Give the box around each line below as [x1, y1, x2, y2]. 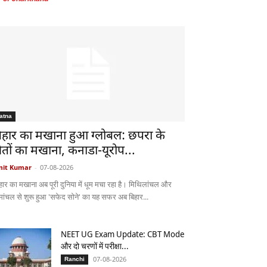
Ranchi [64, 255, 85, 262]
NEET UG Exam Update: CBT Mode [61, 228, 184, 240]
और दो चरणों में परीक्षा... [61, 240, 129, 252]
